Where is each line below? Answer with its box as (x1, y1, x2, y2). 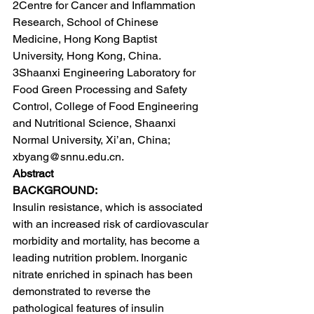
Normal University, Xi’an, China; (13, 133, 172, 146)
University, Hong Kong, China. (13, 49, 161, 62)
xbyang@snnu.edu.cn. (13, 150, 124, 163)
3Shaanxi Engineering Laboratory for (13, 66, 198, 79)
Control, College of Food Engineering (13, 100, 201, 113)
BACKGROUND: (13, 184, 97, 197)
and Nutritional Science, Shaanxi (13, 116, 179, 130)
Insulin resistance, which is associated (13, 200, 205, 214)
